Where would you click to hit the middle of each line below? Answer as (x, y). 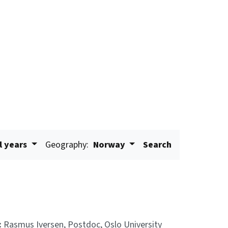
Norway (109, 145)
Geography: (67, 145)
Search (158, 145)
